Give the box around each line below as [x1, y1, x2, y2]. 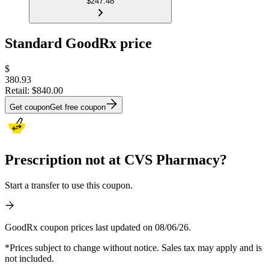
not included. [5, 253, 54, 264]
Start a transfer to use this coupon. [5, 180, 133, 190]
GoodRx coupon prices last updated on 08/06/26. [5, 222, 191, 232]
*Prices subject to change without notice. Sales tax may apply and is [5, 242, 262, 253]
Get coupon [10, 102, 50, 112]
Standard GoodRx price [5, 35, 152, 52]
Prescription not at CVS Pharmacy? [5, 151, 227, 168]
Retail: [5, 85, 32, 95]
